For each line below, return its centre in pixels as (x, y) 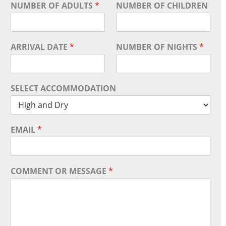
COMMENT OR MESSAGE (60, 171)
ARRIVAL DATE (40, 47)
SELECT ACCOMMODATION (63, 88)
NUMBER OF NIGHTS (158, 47)
